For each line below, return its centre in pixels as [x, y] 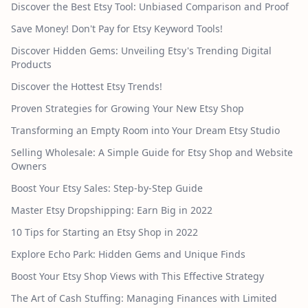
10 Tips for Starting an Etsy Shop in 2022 [104, 232]
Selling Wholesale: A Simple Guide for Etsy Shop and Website [152, 153]
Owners [29, 166]
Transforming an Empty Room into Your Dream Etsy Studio [145, 131]
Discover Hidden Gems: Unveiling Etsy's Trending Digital [141, 51]
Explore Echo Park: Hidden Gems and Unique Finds [128, 254]
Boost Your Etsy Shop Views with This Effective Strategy [137, 276]
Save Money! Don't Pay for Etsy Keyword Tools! [117, 29]
